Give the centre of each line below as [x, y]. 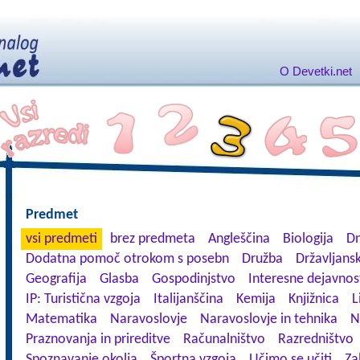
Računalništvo [224, 340]
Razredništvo [315, 340]
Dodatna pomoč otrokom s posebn [127, 259]
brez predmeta [152, 239]
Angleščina [239, 239]
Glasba [119, 279]
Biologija [308, 239]
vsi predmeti [61, 239]
